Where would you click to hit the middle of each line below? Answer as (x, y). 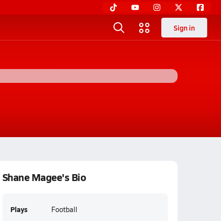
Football (64, 209)
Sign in (184, 28)
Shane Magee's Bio (44, 177)
